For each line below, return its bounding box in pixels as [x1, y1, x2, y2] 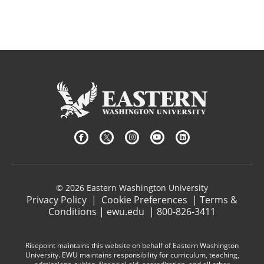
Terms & [200, 193, 237, 207]
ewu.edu [107, 205, 144, 219]
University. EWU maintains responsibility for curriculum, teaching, [25, 250, 239, 260]
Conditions [48, 205, 97, 219]
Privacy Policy [27, 193, 87, 207]
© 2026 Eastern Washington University [56, 182, 208, 194]
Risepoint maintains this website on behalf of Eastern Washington [25, 240, 239, 251]
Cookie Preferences [101, 193, 187, 207]
